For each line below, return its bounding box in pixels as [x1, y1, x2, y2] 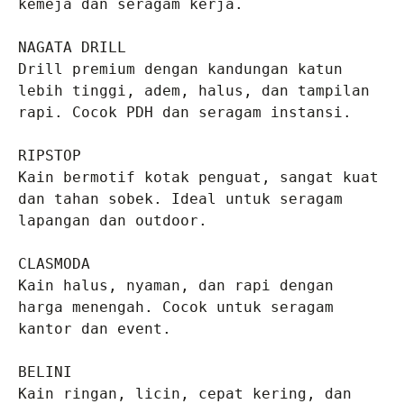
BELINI [18, 363, 72, 381]
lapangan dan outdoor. [18, 212, 207, 230]
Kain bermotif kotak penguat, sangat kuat [18, 169, 379, 187]
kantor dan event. [18, 320, 171, 338]
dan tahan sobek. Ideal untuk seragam [18, 190, 343, 208]
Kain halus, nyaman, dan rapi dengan [18, 277, 334, 295]
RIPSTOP [18, 147, 81, 165]
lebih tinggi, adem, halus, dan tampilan [18, 82, 370, 100]
